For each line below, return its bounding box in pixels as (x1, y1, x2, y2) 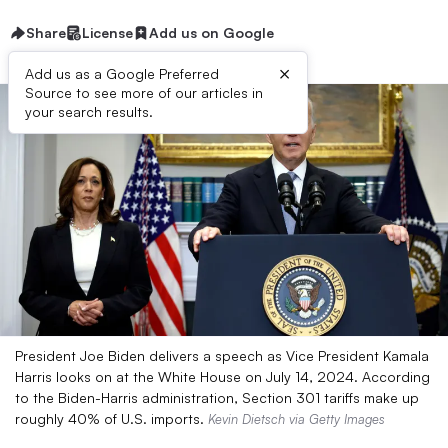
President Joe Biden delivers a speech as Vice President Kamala (15, 347, 429, 364)
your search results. (25, 103, 153, 120)
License (82, 24, 133, 41)
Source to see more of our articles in (25, 84, 263, 101)
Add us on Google (149, 24, 274, 41)
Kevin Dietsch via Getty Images (208, 411, 385, 427)
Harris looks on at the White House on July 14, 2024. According (15, 368, 430, 385)
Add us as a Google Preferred (25, 65, 219, 82)
